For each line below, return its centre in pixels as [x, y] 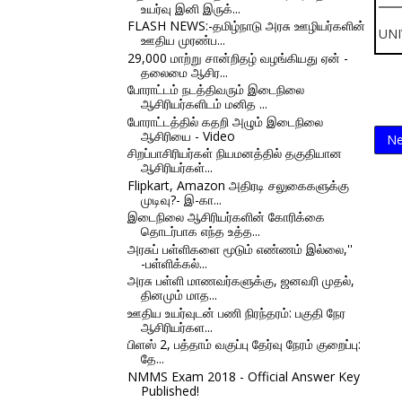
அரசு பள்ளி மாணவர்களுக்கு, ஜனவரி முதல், [240, 280]
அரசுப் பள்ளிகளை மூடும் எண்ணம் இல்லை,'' [240, 249]
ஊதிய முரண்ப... [183, 40]
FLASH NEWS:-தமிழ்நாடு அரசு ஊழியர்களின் [246, 26]
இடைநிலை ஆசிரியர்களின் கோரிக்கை [226, 217]
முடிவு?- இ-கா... [181, 199]
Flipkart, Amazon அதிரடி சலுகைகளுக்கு [238, 185]
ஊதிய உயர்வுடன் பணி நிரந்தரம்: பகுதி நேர [236, 312]
